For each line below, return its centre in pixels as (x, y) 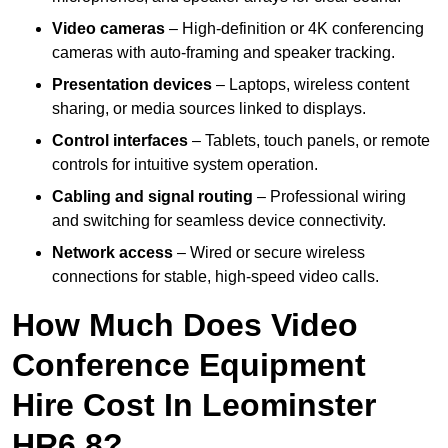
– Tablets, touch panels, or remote (309, 141)
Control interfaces (120, 141)
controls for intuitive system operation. (185, 165)
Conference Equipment (189, 365)
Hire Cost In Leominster (194, 405)
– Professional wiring (329, 197)
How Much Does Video (185, 325)
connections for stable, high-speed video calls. (215, 277)
